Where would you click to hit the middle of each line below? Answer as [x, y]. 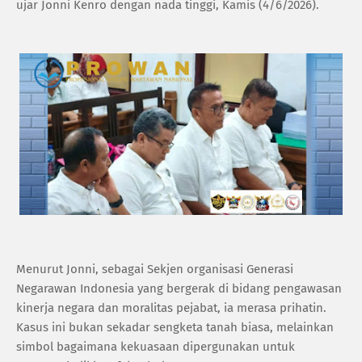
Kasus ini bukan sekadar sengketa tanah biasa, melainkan [175, 327]
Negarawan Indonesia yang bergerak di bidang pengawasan [179, 288]
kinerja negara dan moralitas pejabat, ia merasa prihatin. [171, 307]
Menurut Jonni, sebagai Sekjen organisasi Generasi [155, 269]
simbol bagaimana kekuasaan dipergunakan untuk [156, 346]
